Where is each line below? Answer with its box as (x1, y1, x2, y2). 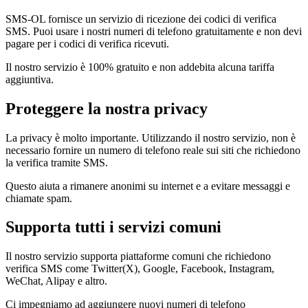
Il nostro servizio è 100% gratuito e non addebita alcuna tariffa (5, 60, 274, 73)
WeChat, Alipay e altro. (5, 275, 107, 287)
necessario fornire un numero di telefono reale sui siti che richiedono (5, 144, 300, 156)
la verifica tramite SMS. (5, 156, 108, 168)
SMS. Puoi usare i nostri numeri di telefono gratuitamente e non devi (5, 25, 302, 37)
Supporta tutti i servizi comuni (5, 218, 221, 236)
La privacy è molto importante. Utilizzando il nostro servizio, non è (5, 131, 296, 144)
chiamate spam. (5, 192, 72, 204)
